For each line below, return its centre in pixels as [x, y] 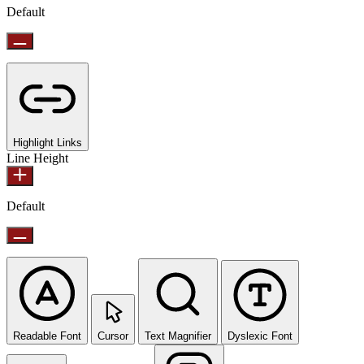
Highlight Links [48, 143]
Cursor [113, 336]
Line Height [37, 158]
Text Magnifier [178, 336]
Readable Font [47, 336]
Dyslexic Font [260, 336]
